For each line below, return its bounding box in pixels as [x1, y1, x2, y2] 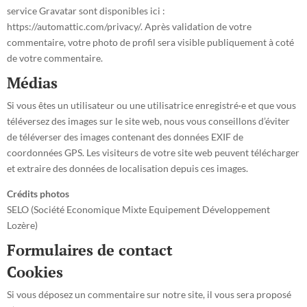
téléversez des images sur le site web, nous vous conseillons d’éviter [7, 115, 290, 127]
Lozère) [7, 219, 38, 231]
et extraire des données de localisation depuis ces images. [7, 162, 248, 174]
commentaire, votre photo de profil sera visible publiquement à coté [7, 36, 294, 48]
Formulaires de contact [7, 240, 173, 260]
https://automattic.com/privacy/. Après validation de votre [7, 21, 251, 32]
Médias [7, 73, 58, 93]
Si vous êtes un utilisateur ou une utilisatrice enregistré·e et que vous [7, 99, 296, 111]
